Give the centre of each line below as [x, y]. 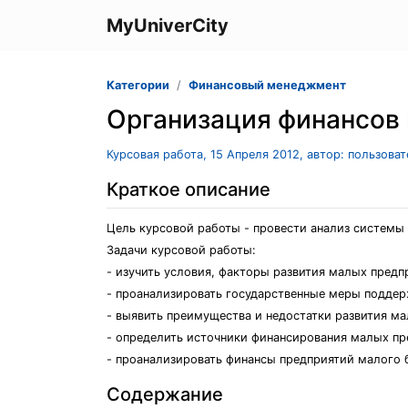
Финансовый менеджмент [267, 85]
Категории [138, 85]
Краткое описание [189, 189]
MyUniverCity [168, 25]
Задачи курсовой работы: [181, 250]
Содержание [165, 394]
